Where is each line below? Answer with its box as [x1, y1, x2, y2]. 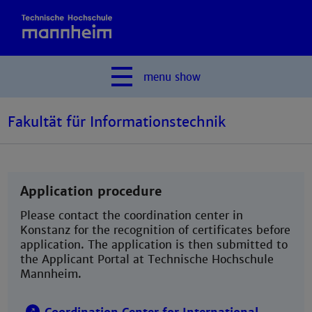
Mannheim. [20, 266, 82, 281]
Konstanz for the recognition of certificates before [20, 222, 291, 237]
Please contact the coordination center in [20, 208, 244, 223]
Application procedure [20, 183, 162, 199]
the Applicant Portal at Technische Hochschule [20, 251, 274, 267]
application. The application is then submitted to [20, 237, 288, 252]
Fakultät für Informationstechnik [8, 113, 226, 131]
